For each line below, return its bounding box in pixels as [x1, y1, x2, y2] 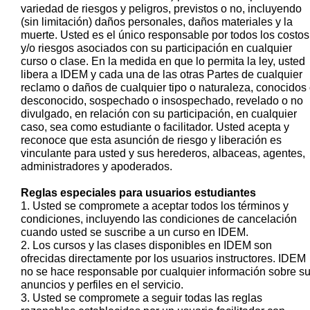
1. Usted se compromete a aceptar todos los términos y [21, 199, 289, 212]
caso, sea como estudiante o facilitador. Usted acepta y [21, 120, 289, 133]
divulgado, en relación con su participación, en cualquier [21, 107, 297, 120]
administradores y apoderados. [21, 160, 172, 172]
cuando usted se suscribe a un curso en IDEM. [21, 226, 248, 238]
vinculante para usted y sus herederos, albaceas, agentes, [21, 147, 305, 159]
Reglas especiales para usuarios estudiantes [21, 186, 256, 199]
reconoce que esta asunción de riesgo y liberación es [21, 134, 282, 146]
